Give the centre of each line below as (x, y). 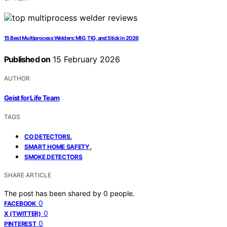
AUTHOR (17, 79)
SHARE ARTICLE (28, 175)
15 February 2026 (85, 60)
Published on (27, 60)
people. (122, 193)
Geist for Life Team (32, 98)
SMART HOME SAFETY (57, 146)
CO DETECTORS (47, 136)
